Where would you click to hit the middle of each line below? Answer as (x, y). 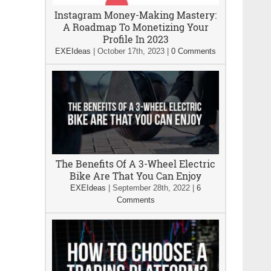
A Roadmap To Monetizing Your (135, 27)
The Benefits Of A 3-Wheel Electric (135, 164)
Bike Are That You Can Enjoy (135, 176)
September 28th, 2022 (151, 188)
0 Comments (194, 51)
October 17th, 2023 (131, 51)
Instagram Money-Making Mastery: (135, 15)
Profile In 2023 (135, 39)
